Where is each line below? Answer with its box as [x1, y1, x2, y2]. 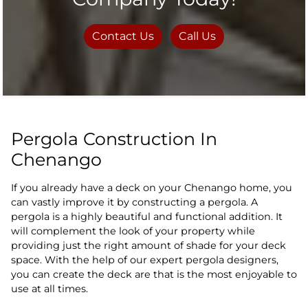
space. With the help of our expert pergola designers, [11, 253, 278, 266]
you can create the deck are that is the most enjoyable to [11, 267, 297, 280]
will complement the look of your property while [11, 224, 255, 237]
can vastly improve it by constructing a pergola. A [11, 195, 258, 208]
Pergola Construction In [11, 128, 217, 149]
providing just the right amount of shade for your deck [11, 239, 286, 252]
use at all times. [11, 282, 88, 295]
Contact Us [92, 29, 154, 43]
